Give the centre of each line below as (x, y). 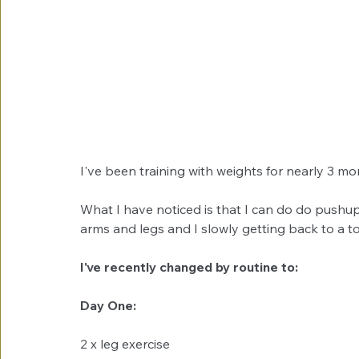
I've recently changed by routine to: (189, 266)
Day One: (108, 305)
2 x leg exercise (125, 343)
